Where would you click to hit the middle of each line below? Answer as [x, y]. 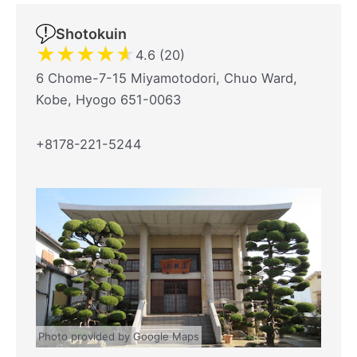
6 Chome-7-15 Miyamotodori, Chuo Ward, [167, 78]
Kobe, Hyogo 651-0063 [108, 99]
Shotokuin [91, 33]
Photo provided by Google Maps [119, 337]
